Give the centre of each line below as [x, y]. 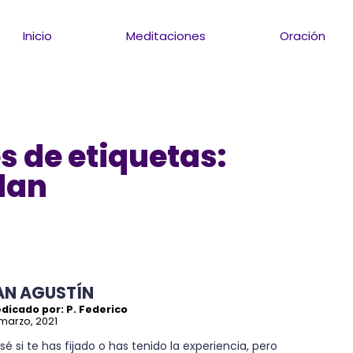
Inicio [38, 35]
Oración [303, 35]
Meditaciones [166, 35]
